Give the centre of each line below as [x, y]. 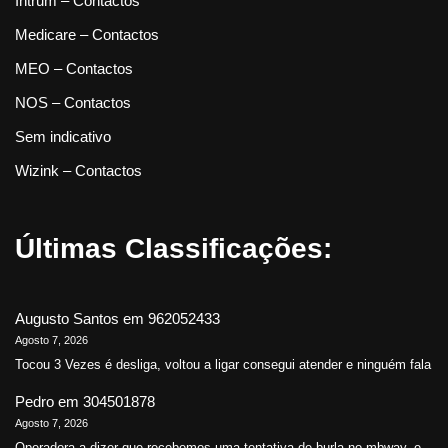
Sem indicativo [63, 137]
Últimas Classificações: [173, 249]
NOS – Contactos [73, 103]
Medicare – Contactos [87, 35]
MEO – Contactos [74, 69]
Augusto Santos [67, 319]
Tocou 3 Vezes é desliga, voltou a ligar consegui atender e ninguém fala [223, 365]
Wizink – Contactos [78, 171]
